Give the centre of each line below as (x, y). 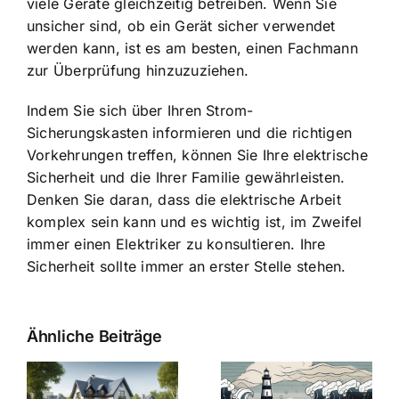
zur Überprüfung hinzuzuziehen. (138, 71)
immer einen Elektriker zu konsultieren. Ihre (176, 244)
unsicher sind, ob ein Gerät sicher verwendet (181, 26)
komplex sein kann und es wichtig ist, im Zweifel (195, 222)
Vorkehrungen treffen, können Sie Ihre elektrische (197, 155)
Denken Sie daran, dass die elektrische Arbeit (184, 200)
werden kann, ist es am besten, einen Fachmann (192, 49)
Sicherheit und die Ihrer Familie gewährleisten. (186, 178)
